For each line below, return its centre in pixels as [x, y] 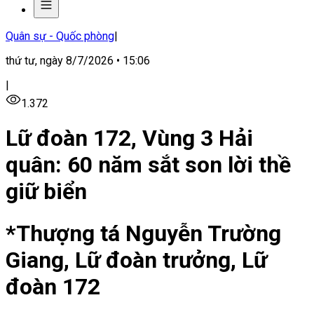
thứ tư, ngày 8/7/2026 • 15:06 [78, 61]
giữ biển [46, 192]
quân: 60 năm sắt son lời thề [148, 165]
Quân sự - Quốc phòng [60, 36]
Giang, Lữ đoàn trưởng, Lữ [136, 260]
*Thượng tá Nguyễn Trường [143, 233]
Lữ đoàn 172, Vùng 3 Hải [129, 138]
